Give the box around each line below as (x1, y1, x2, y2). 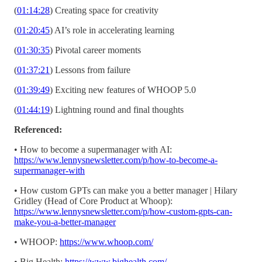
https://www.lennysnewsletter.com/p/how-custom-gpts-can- (14, 206, 232, 216)
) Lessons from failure (50, 64, 130, 75)
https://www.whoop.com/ (60, 236, 153, 247)
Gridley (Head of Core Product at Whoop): (14, 195, 173, 206)
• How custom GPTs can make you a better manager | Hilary (14, 185, 237, 195)
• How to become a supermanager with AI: (14, 144, 172, 154)
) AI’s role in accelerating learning (50, 25, 174, 35)
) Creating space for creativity (50, 5, 158, 15)
